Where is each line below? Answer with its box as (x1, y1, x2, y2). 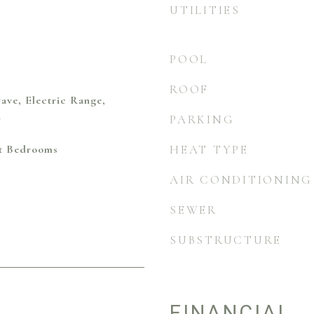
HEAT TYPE (170, 142, 249, 157)
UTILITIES (170, 3, 240, 18)
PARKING (170, 112, 235, 127)
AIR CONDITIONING (170, 172, 313, 187)
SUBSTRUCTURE (170, 233, 282, 247)
